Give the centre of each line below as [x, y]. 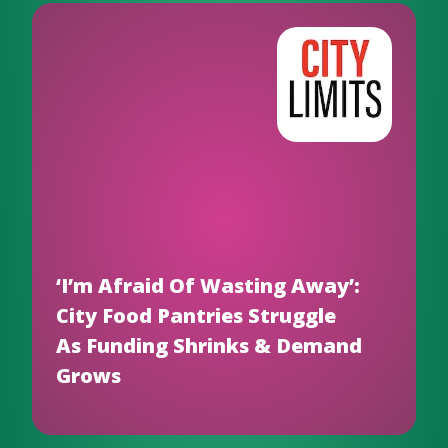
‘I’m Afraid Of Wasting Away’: [208, 285]
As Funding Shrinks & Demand [209, 345]
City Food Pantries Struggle [196, 315]
